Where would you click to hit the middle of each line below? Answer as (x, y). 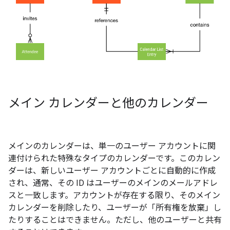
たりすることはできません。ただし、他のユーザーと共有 (115, 220)
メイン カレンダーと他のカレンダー (108, 103)
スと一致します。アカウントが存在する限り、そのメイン (114, 196)
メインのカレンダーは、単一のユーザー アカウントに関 (112, 146)
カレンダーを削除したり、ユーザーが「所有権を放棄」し (115, 208)
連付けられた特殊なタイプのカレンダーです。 (94, 159)
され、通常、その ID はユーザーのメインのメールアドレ (113, 183)
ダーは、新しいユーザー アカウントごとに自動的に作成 (112, 171)
